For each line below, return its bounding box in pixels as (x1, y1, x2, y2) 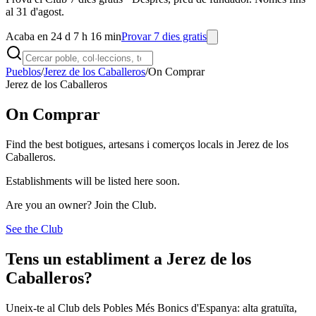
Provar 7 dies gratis (121, 30, 207, 42)
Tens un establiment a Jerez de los (6, 249, 251, 268)
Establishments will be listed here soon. (6, 174, 180, 187)
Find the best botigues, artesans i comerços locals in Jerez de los (6, 138, 288, 150)
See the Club (6, 222, 63, 235)
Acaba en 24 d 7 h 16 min (6, 30, 121, 42)
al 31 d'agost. (6, 6, 64, 18)
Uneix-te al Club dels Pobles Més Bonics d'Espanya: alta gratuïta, (6, 301, 297, 314)
